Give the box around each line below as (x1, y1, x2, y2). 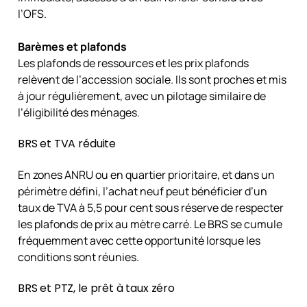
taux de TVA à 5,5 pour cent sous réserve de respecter (17, 199, 284, 215)
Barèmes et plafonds (17, 38, 127, 54)
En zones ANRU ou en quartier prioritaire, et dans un (17, 167, 275, 182)
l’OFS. (17, 5, 47, 21)
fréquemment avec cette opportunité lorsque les (17, 232, 260, 248)
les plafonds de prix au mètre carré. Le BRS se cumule (17, 216, 282, 232)
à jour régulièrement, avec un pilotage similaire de (17, 88, 266, 103)
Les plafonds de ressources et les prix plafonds (17, 55, 249, 71)
